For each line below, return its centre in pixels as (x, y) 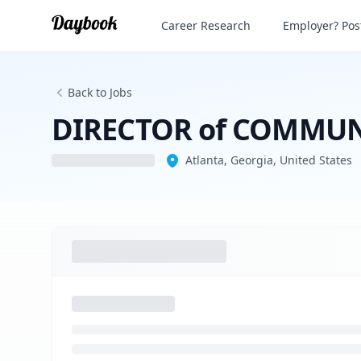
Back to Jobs (100, 92)
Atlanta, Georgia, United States (269, 160)
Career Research (206, 25)
